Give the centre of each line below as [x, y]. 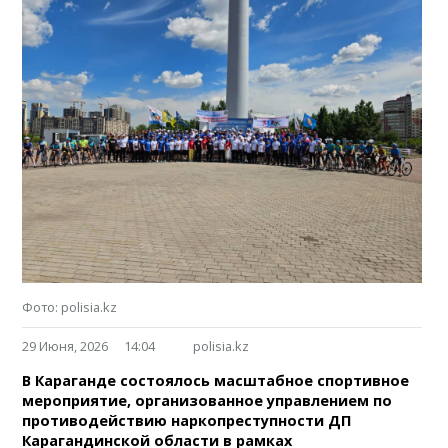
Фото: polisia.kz [70, 306]
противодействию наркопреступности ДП [187, 420]
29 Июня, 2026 [65, 345]
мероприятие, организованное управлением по [207, 400]
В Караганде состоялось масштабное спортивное [216, 380]
